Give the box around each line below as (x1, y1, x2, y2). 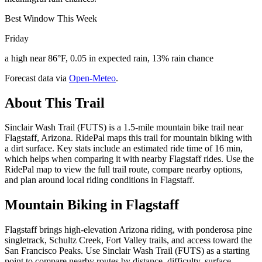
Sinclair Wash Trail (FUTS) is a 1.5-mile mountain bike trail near (5, 122, 243, 133)
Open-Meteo (69, 73, 116, 83)
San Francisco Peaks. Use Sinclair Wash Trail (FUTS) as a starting (5, 246, 250, 256)
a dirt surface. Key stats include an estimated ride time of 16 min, (5, 143, 243, 154)
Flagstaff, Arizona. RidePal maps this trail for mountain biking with (5, 133, 252, 143)
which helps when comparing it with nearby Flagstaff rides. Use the (5, 154, 254, 164)
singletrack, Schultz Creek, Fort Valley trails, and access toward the (5, 235, 252, 246)
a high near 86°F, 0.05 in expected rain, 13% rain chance (5, 53, 213, 63)
